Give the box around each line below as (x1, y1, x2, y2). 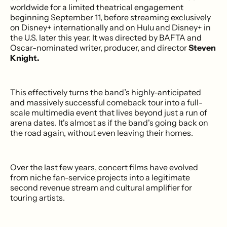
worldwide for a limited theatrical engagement (10, 2, 183, 12)
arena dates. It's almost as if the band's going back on (10, 117, 208, 128)
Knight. (10, 52, 40, 63)
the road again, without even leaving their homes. (10, 127, 193, 138)
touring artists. (10, 192, 65, 203)
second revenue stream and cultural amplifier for (10, 182, 192, 193)
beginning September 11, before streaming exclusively (10, 12, 211, 22)
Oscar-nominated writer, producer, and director (10, 42, 188, 53)
